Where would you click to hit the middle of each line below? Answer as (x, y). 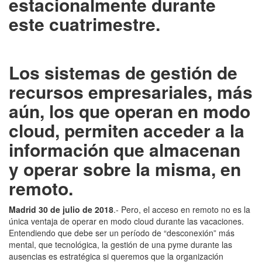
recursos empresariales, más (131, 91)
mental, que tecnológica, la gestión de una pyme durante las (120, 244)
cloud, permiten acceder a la (127, 130)
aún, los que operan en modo (130, 111)
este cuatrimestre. (85, 23)
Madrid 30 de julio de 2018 (61, 209)
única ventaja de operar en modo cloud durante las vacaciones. (126, 221)
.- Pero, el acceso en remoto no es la (182, 209)
